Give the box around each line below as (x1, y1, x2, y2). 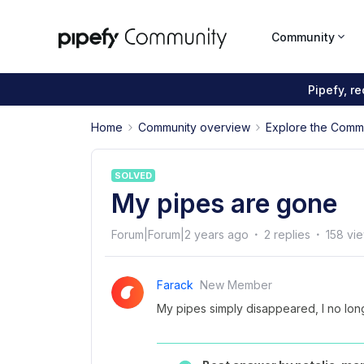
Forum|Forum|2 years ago (111, 227, 249, 241)
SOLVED (115, 170, 152, 181)
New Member (200, 278, 272, 292)
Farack (157, 278, 193, 292)
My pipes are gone (111, 188, 337, 219)
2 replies (264, 227, 310, 241)
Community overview (138, 120, 250, 134)
